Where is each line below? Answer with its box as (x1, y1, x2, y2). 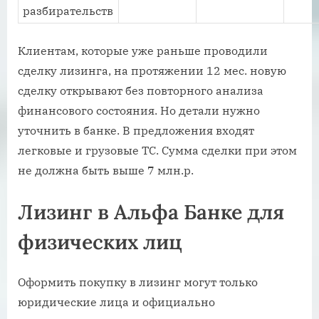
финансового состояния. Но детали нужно (18, 103, 260, 118)
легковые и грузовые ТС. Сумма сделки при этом (18, 143, 297, 158)
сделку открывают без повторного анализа (18, 83, 263, 98)
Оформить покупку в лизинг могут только (18, 274, 258, 289)
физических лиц (18, 229, 182, 256)
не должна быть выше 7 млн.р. (18, 163, 194, 178)
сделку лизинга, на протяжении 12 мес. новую (18, 63, 286, 78)
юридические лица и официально (18, 294, 215, 309)
